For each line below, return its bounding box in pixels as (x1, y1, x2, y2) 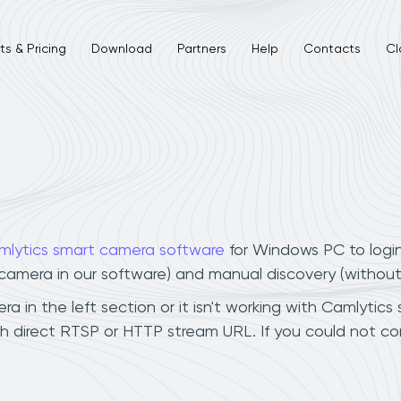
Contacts (303, 42, 361, 55)
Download (90, 42, 152, 55)
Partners (176, 42, 226, 55)
